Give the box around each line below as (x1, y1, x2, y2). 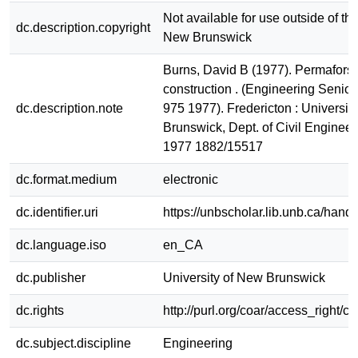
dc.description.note (16, 101, 123, 115)
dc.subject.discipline (16, 336, 131, 350)
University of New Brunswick (163, 270, 325, 284)
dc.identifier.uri (16, 205, 98, 219)
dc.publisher (16, 270, 86, 284)
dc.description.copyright (16, 20, 150, 34)
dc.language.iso (16, 237, 106, 252)
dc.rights (16, 303, 64, 317)
